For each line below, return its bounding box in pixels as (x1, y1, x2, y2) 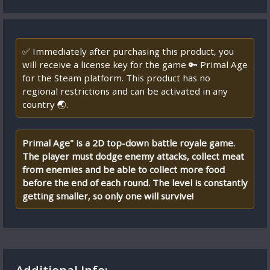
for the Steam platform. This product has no (22, 72, 210, 84)
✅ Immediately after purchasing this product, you (22, 45, 234, 57)
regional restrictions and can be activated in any (22, 85, 228, 97)
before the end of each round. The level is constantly (22, 177, 248, 189)
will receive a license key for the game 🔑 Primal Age (22, 58, 248, 71)
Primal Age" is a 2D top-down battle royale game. (22, 137, 235, 149)
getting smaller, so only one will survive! (22, 190, 193, 202)
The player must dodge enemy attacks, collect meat (22, 150, 244, 162)
